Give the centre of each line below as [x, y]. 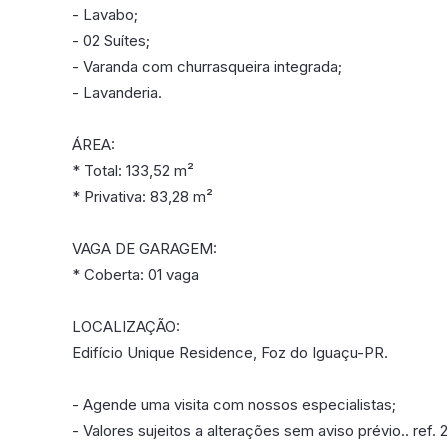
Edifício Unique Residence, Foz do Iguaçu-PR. [230, 352]
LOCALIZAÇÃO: [126, 326]
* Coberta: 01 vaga [135, 274]
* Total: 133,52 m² [133, 170]
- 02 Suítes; [111, 40]
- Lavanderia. [117, 92]
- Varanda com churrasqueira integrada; [207, 66]
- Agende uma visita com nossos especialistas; [234, 404]
